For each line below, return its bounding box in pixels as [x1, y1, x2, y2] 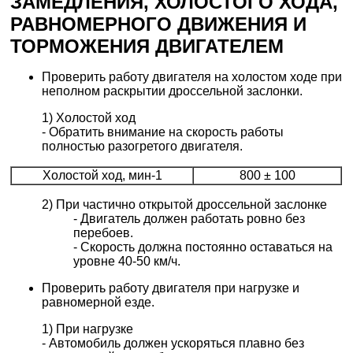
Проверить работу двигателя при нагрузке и [42, 281, 300, 295]
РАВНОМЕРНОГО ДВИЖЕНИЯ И [10, 13, 307, 35]
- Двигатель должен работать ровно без [73, 212, 306, 226]
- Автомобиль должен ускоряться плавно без [42, 336, 305, 351]
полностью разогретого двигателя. [42, 139, 243, 154]
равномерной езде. [42, 295, 155, 310]
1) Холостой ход [42, 111, 136, 125]
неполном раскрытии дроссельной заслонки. [42, 84, 303, 98]
